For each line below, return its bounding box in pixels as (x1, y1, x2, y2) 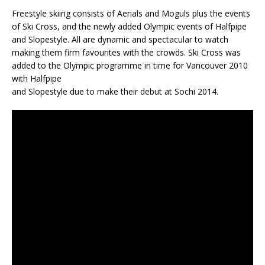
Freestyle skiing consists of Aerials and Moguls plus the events (12, 7, 250, 19)
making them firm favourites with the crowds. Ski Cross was (12, 46, 241, 58)
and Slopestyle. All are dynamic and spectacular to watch (12, 33, 228, 45)
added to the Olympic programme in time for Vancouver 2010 (12, 59, 248, 71)
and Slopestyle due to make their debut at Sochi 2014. (12, 85, 218, 97)
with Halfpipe (12, 72, 62, 84)
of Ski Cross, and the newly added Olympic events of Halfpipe (12, 20, 247, 32)
